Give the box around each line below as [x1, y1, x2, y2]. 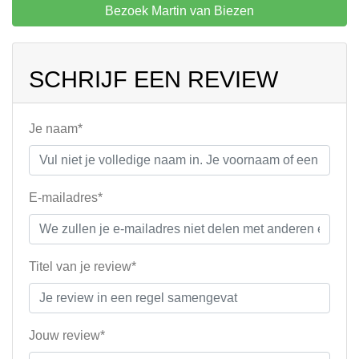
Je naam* [29, 122, 83, 136]
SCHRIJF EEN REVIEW [29, 67, 278, 93]
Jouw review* [29, 329, 105, 343]
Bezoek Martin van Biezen [105, 4, 254, 18]
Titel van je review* [29, 260, 136, 274]
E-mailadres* [29, 191, 103, 205]
